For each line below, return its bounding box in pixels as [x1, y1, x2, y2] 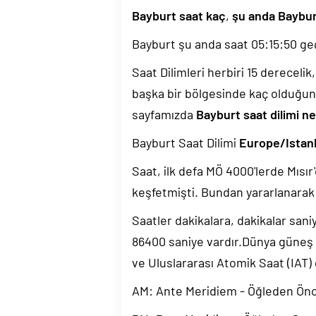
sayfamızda [132, 107, 196, 122]
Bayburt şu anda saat [132, 36, 251, 51]
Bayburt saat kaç [132, 8, 226, 23]
